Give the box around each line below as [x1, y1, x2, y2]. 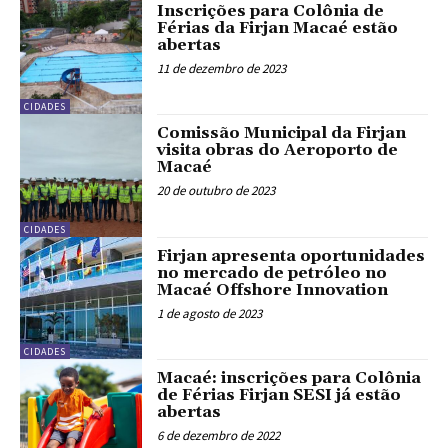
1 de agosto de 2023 [157, 304, 263, 322]
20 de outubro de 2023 [157, 182, 276, 200]
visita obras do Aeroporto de [157, 140, 399, 161]
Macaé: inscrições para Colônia [157, 367, 422, 388]
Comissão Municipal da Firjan [157, 123, 407, 144]
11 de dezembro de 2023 [157, 59, 287, 77]
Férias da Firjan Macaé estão [157, 17, 399, 38]
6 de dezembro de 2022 [157, 426, 281, 444]
